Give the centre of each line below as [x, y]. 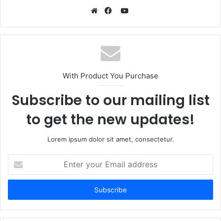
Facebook [127, 23]
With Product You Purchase [110, 76]
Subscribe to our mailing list [110, 101]
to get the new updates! [110, 120]
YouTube [143, 10]
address [20, 190]
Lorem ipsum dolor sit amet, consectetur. [110, 139]
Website [110, 23]
